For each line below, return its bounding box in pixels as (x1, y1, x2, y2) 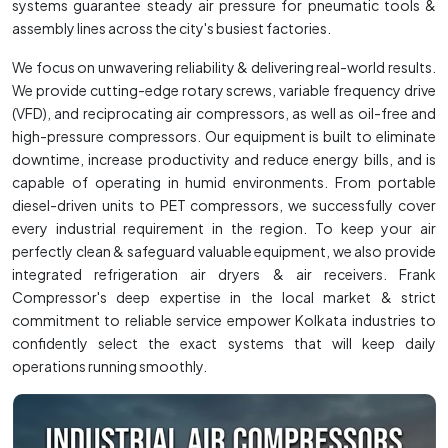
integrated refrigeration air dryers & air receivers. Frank (12, 265, 436, 284)
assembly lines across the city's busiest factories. (12, 19, 331, 38)
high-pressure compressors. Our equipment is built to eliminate (12, 127, 436, 146)
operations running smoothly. (12, 357, 207, 376)
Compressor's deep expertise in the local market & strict (12, 288, 436, 307)
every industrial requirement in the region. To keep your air (12, 219, 436, 238)
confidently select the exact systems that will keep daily (12, 334, 436, 353)
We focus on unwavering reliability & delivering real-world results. (12, 58, 436, 77)
